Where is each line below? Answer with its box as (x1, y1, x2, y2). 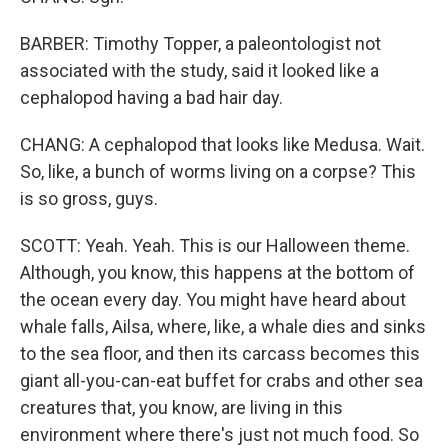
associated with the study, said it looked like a (20, 60, 379, 81)
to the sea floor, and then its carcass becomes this (20, 343, 420, 364)
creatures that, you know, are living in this (20, 397, 343, 418)
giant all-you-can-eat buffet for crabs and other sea (20, 370, 423, 391)
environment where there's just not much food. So (20, 424, 419, 445)
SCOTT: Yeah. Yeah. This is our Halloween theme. (20, 235, 410, 256)
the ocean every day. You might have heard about (20, 289, 406, 310)
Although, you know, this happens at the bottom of (20, 262, 415, 283)
